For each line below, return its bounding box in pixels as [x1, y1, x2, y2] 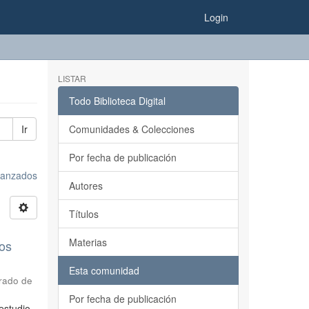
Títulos [68, 207, 99, 221]
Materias [68, 235, 107, 249]
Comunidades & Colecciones [68, 122, 195, 136]
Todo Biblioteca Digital [68, 94, 166, 108]
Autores [68, 179, 103, 192]
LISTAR [57, 72, 86, 84]
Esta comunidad [68, 263, 139, 277]
